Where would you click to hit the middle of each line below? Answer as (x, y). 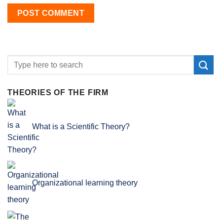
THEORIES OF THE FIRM (58, 93)
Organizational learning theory (85, 183)
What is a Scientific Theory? (81, 127)
